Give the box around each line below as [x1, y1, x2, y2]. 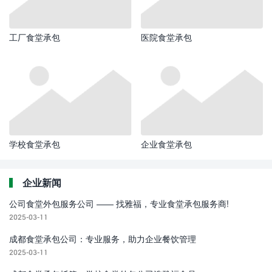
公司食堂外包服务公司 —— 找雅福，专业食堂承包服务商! [9, 198, 229, 209]
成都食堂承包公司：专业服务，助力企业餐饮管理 [9, 233, 196, 244]
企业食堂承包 [140, 138, 192, 149]
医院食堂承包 [140, 32, 192, 43]
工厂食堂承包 [9, 32, 60, 43]
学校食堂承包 [9, 138, 60, 149]
